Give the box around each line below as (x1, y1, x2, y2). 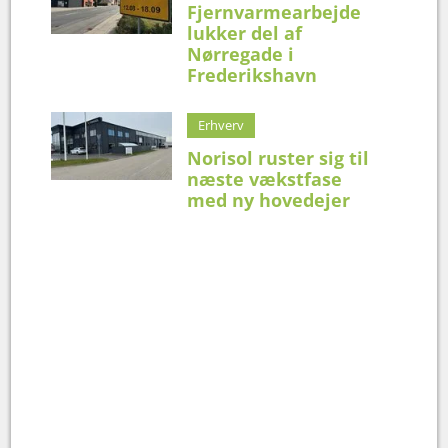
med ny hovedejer (187, 187, 351, 212)
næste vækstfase (187, 166, 343, 191)
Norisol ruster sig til (187, 145, 370, 170)
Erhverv (198, 115, 245, 134)
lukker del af (187, 20, 303, 45)
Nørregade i (187, 41, 295, 66)
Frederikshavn (187, 62, 318, 87)
